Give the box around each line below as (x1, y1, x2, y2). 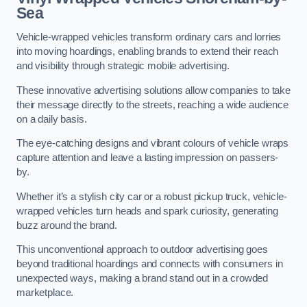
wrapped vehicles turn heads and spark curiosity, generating (16, 205, 278, 217)
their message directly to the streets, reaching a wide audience (16, 99, 288, 110)
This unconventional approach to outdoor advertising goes (16, 244, 268, 256)
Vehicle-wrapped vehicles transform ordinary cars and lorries (16, 32, 282, 43)
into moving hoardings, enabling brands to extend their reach (16, 46, 279, 58)
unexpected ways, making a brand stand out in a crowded (16, 273, 269, 284)
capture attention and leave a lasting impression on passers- (16, 152, 279, 164)
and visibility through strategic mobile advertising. (16, 60, 230, 72)
